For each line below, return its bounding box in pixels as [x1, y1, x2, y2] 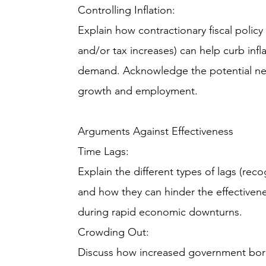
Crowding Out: [78, 226, 150, 239]
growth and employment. [78, 84, 198, 97]
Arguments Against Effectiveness [78, 125, 234, 138]
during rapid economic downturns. [78, 205, 243, 218]
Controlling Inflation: [78, 4, 176, 17]
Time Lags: [78, 145, 129, 158]
